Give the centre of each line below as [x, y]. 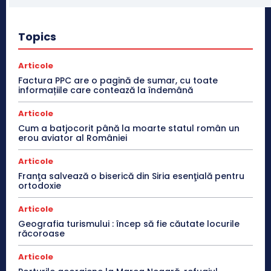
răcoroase [41, 234]
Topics [37, 37]
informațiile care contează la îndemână [106, 90]
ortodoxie [40, 186]
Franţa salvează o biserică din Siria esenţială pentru [131, 176]
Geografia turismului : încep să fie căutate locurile [129, 224]
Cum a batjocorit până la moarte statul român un [129, 129]
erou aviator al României [73, 138]
